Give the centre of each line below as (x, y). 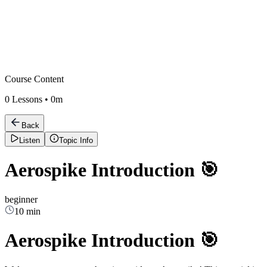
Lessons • (30, 99)
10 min (27, 211)
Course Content (34, 79)
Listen (30, 140)
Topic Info (76, 140)
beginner (21, 199)
